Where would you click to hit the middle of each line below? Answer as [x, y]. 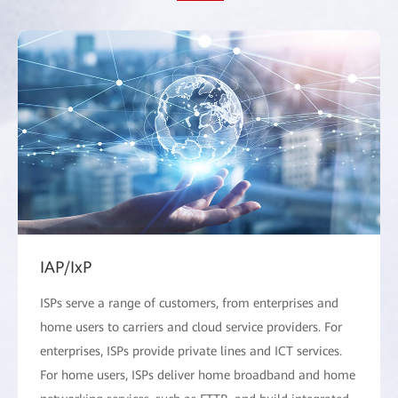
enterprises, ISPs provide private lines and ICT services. [191, 350]
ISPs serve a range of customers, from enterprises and [189, 302]
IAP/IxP [66, 267]
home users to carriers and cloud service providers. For [191, 326]
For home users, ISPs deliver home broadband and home [198, 374]
